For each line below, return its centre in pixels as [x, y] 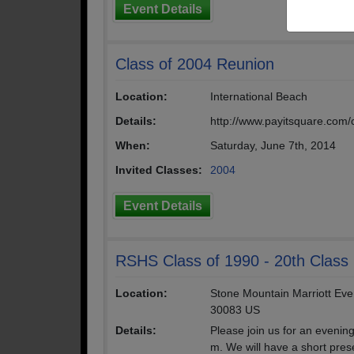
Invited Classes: [159, 170]
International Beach [259, 96]
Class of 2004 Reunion [195, 64]
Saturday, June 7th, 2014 [273, 145]
